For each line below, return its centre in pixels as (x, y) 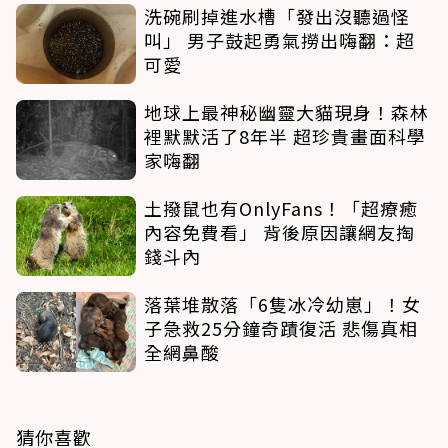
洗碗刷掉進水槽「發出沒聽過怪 (277, 15)
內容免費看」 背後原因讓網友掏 (279, 231)
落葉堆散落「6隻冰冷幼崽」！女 (282, 303)
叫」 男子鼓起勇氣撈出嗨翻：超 (279, 39)
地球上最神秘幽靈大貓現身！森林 (286, 111)
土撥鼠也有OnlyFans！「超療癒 (281, 207)
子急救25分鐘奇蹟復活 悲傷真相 (281, 327)
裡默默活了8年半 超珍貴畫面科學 (285, 135)
